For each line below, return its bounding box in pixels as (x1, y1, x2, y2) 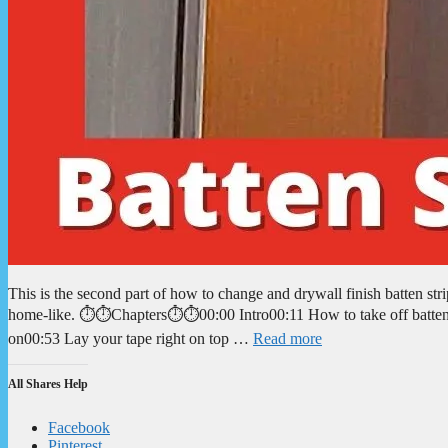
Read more (253, 329, 322, 347)
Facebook (48, 418, 110, 436)
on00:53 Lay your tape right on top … (8, 329, 253, 347)
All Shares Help (8, 376, 88, 391)
